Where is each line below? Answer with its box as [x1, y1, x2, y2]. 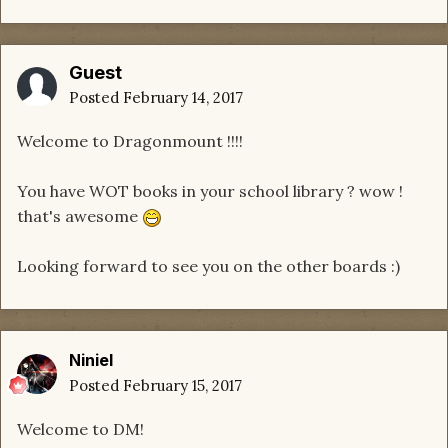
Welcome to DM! [17, 419, 144, 440]
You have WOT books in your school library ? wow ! [17, 181, 403, 202]
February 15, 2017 [123, 376, 242, 396]
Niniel [69, 350, 113, 371]
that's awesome [17, 206, 142, 227]
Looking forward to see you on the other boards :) [17, 256, 400, 277]
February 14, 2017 [123, 88, 243, 108]
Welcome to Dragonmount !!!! [17, 131, 243, 152]
